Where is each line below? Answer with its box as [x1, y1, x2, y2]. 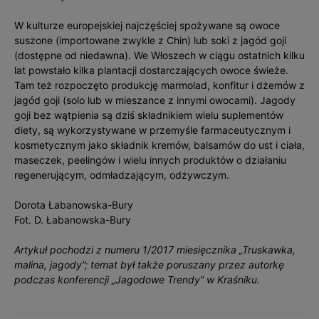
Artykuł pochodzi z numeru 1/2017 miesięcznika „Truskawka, [14, 244, 296, 256]
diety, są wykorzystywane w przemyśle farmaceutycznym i [14, 124, 291, 136]
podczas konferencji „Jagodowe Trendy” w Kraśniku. [14, 273, 260, 286]
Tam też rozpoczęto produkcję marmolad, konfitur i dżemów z [14, 79, 305, 91]
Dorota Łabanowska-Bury [14, 199, 133, 211]
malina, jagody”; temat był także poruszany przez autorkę [14, 258, 284, 271]
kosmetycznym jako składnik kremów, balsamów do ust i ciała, [14, 139, 305, 151]
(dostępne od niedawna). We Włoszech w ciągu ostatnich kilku [14, 49, 305, 61]
